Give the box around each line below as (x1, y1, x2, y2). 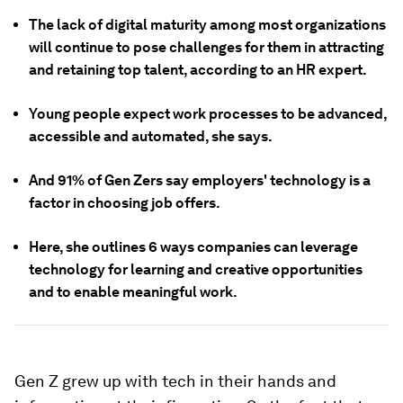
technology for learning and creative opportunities (29, 261, 363, 278)
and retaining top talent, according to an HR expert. (29, 61, 367, 78)
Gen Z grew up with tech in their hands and (14, 372, 336, 390)
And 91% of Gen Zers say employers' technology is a (29, 172, 371, 189)
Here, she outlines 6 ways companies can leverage (29, 238, 358, 255)
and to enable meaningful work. (29, 283, 237, 300)
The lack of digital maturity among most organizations (29, 16, 386, 33)
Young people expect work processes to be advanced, (29, 105, 387, 122)
